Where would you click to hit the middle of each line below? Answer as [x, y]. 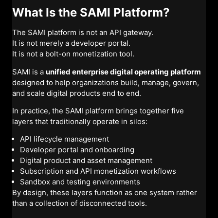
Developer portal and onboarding [77, 150]
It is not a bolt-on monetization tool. [73, 54]
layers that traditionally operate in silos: [80, 121]
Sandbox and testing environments [80, 182]
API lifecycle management [64, 139]
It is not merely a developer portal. [71, 43]
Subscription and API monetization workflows [98, 171]
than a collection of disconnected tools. [80, 203]
